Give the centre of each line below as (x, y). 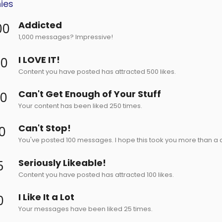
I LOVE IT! (39, 59)
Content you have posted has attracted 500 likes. (97, 71)
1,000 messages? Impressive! (66, 37)
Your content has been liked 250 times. (80, 106)
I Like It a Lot (46, 197)
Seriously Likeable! (62, 163)
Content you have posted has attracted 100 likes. (96, 174)
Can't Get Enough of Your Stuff (90, 94)
